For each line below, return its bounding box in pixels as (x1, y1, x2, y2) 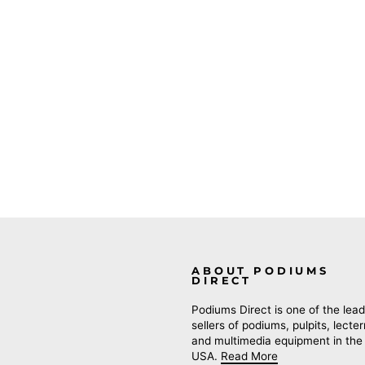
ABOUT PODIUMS (191, 265, 329, 278)
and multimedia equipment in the (191, 334, 363, 348)
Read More (221, 350, 278, 363)
